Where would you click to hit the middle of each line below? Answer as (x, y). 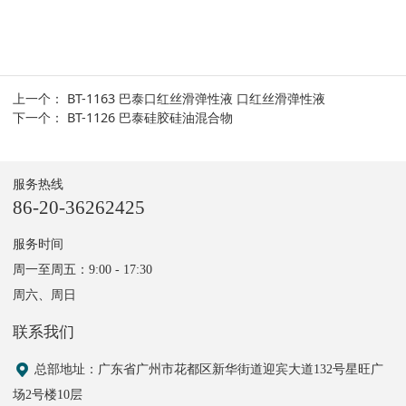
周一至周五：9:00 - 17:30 (83, 270)
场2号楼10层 (48, 395)
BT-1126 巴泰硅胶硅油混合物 (150, 118)
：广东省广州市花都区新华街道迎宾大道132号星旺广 (235, 369)
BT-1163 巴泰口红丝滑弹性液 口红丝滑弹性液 (197, 99)
